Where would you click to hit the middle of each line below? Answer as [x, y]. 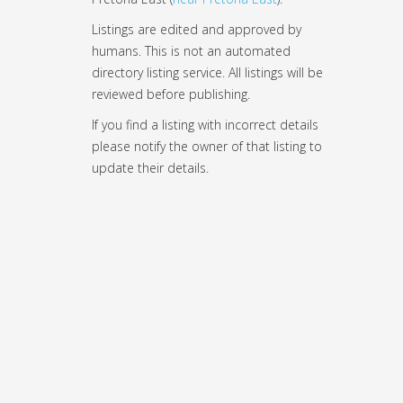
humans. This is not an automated [191, 50]
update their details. [150, 167]
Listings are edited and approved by [197, 29]
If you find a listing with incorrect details [205, 124]
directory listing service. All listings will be [207, 72]
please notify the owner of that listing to [207, 146]
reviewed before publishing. [173, 94]
